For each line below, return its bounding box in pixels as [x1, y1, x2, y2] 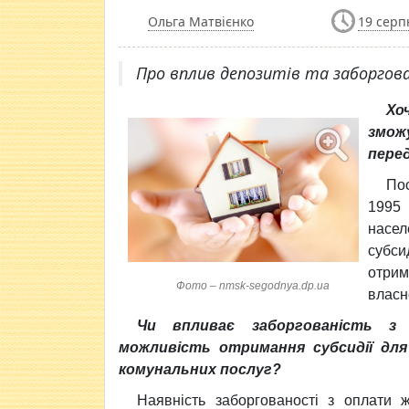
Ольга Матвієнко [148, 13, 254, 30]
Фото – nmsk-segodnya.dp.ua [175, 279, 330, 292]
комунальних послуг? [119, 362, 281, 377]
